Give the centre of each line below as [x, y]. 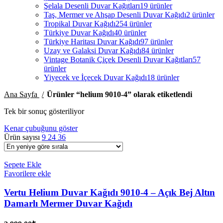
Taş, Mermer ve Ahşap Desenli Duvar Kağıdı [115, 14]
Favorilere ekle [27, 173]
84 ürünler [158, 50]
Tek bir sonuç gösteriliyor [44, 111]
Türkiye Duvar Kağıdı [79, 32]
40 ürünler [130, 32]
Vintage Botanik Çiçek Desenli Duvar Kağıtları [118, 59]
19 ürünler [156, 5]
